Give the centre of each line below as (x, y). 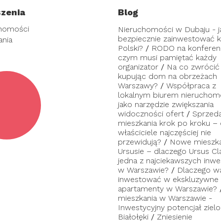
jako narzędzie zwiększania (166, 104)
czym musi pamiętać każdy (167, 57)
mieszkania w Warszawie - (165, 198)
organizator (138, 67)
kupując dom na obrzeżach (167, 76)
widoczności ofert (151, 114)
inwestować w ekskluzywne (168, 179)
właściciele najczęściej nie (165, 132)
